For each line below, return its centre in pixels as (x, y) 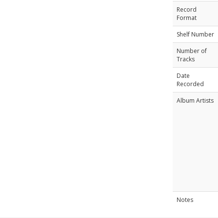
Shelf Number (195, 34)
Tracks (185, 59)
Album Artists (195, 100)
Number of (191, 51)
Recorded (190, 84)
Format (186, 18)
